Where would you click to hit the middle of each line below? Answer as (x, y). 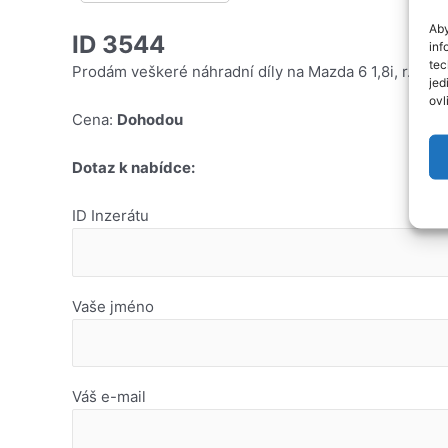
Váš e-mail (109, 397)
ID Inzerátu (110, 216)
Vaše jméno (113, 306)
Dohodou (150, 120)
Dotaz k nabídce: (133, 168)
